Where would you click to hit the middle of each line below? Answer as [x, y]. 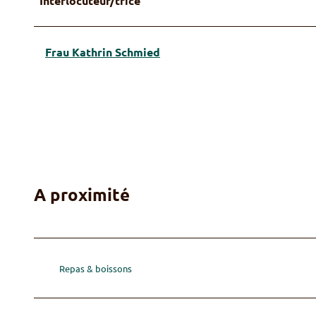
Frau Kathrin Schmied [103, 51]
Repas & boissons [96, 268]
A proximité [82, 194]
